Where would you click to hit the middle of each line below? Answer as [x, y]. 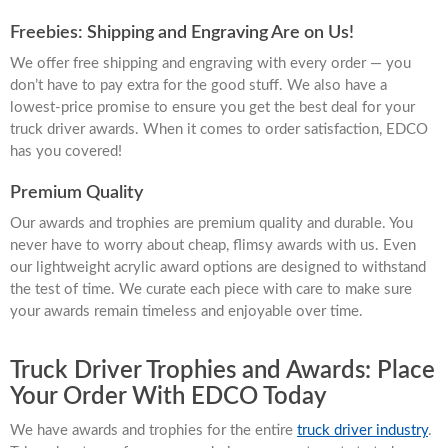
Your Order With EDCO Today [168, 396]
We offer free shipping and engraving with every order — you [210, 63]
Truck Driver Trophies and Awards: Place [222, 370]
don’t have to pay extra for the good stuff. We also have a [198, 85]
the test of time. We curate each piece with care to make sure [211, 289]
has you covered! [66, 151]
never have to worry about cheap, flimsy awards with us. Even [213, 245]
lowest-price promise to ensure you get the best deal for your [212, 107]
